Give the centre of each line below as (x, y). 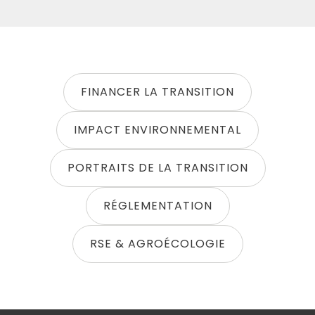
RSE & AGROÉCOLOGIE (157, 243)
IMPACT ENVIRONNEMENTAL (157, 129)
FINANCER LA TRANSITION (157, 91)
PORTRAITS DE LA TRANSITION (157, 167)
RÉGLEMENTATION (157, 205)
